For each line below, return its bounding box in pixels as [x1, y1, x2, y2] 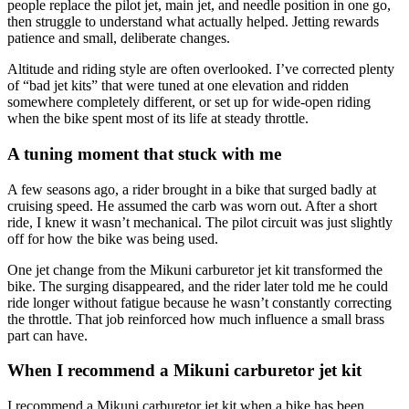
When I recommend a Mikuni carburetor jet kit [7, 361, 362, 381]
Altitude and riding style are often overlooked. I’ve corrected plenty [7, 61, 394, 78]
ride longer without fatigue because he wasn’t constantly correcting [7, 294, 392, 310]
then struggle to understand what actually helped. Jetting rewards [7, 14, 379, 30]
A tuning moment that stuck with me [7, 143, 281, 163]
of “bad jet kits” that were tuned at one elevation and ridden [7, 78, 349, 94]
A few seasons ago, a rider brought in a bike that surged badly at [7, 181, 376, 197]
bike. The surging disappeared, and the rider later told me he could [7, 278, 388, 294]
